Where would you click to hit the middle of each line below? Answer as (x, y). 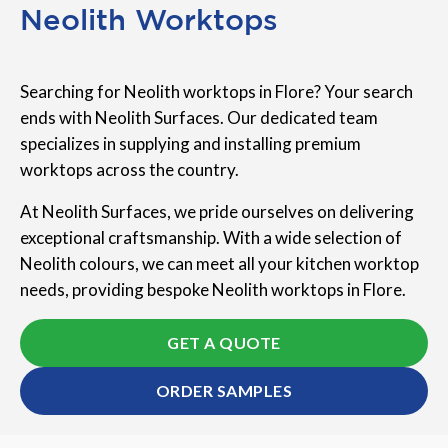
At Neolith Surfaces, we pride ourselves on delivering (217, 212)
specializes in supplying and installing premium (190, 144)
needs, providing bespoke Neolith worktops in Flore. (213, 290)
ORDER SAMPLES (224, 391)
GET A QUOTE (224, 343)
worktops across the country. (129, 170)
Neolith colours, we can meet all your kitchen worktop (219, 264)
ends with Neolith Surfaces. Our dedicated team (199, 118)
